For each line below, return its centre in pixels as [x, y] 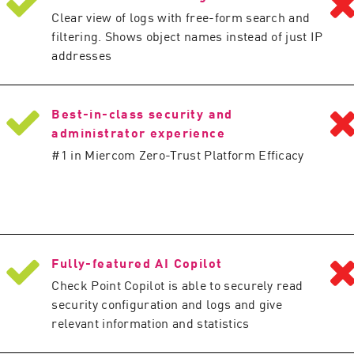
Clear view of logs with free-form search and [181, 17]
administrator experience [138, 132]
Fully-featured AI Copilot [137, 262]
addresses [82, 55]
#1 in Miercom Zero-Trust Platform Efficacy [178, 154]
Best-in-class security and [142, 113]
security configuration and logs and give [167, 303]
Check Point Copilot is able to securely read [177, 284]
